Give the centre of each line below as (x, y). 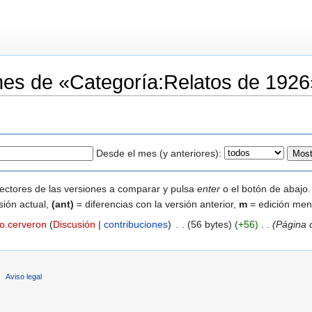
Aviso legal (24, 276)
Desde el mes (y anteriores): (159, 153)
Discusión (74, 224)
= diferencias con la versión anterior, (156, 204)
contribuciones (135, 224)
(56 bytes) (209, 224)
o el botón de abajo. (265, 188)
